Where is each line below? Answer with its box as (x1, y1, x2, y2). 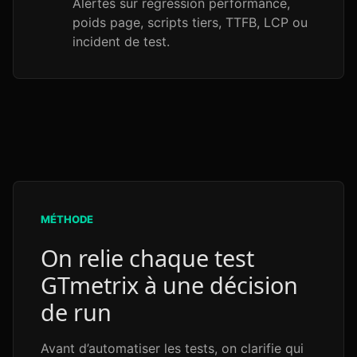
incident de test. (73, 33, 170, 49)
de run (41, 296, 112, 328)
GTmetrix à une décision (41, 269, 298, 300)
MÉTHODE (41, 213, 93, 226)
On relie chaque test (41, 242, 254, 273)
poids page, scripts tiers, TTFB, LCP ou (73, 14, 308, 30)
